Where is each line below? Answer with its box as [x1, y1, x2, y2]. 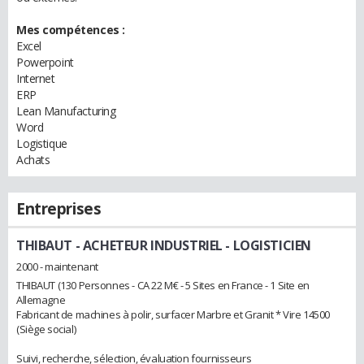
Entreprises [16, 198, 102, 219]
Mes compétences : [16, 22, 125, 37]
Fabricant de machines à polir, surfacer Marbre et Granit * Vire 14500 [16, 306, 331, 322]
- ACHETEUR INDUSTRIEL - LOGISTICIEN [72, 236, 311, 254]
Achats [16, 152, 50, 167]
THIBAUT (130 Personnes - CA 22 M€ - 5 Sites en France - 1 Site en [16, 277, 310, 292]
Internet [16, 71, 55, 86]
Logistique [16, 136, 67, 151]
